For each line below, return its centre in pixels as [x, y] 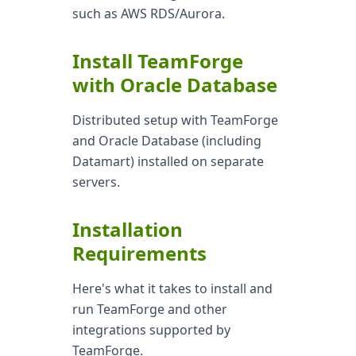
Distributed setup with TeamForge [175, 120]
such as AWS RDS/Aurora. [148, 14]
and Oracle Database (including [166, 141]
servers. [96, 182]
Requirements [139, 253]
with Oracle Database [174, 85]
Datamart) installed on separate [168, 161]
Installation [127, 229]
